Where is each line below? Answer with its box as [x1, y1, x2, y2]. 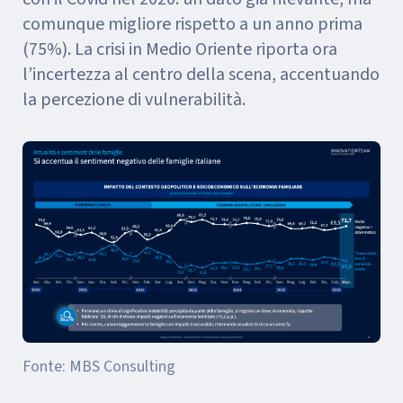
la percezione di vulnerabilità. [22, 86, 246, 112]
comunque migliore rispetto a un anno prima [22, 11, 363, 37]
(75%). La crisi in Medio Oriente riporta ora [22, 36, 337, 62]
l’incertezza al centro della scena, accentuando [22, 61, 380, 87]
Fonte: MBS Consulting [22, 355, 175, 379]
